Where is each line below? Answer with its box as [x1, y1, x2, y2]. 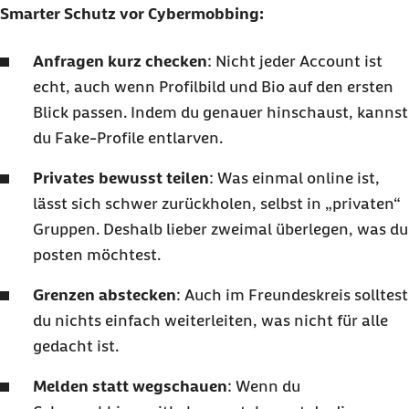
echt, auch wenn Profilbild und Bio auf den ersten [33, 78, 393, 97]
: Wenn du [227, 377, 300, 396]
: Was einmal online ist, [209, 169, 380, 188]
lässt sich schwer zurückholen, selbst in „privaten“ [33, 194, 401, 214]
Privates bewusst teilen [33, 169, 209, 188]
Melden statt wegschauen [33, 377, 227, 396]
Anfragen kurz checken [33, 52, 207, 71]
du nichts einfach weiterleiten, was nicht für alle [33, 311, 388, 330]
